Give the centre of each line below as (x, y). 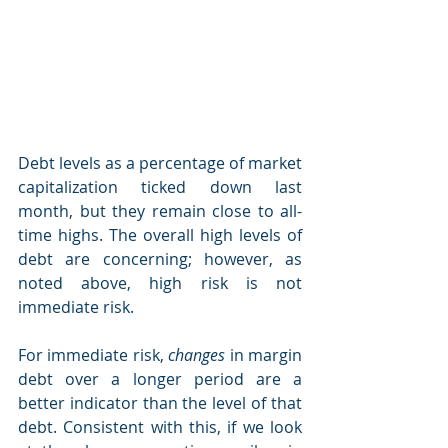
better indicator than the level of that (160, 403)
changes (199, 355)
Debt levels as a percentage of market (160, 163)
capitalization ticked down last (160, 187)
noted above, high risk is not (160, 283)
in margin (266, 355)
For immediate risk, (93, 355)
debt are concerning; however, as (160, 259)
